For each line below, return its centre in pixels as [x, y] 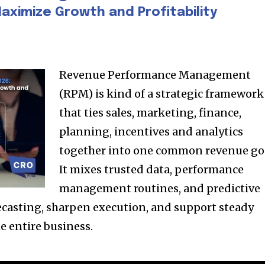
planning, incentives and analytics [151, 131]
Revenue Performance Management [155, 75]
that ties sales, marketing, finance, [151, 112]
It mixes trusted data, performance [152, 169]
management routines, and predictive [160, 188]
